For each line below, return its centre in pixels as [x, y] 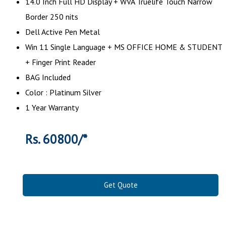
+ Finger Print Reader [62, 62]
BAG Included [49, 77]
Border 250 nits [52, 16]
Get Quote [121, 185]
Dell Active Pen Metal [63, 32]
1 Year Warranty [52, 107]
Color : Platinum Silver [63, 92]
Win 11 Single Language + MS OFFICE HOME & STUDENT [124, 47]
